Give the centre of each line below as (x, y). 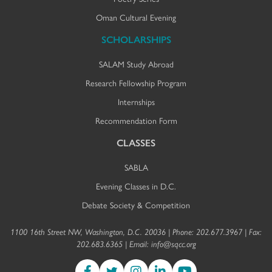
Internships (136, 101)
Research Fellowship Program (136, 82)
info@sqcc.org (173, 243)
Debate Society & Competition (136, 204)
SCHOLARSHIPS (136, 39)
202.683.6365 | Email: (114, 243)
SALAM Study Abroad (136, 63)
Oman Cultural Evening (136, 17)
